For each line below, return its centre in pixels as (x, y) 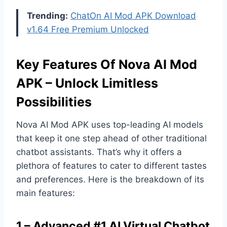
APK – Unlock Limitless (87, 83)
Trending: (47, 15)
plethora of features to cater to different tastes (111, 165)
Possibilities (54, 102)
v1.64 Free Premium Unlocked (88, 29)
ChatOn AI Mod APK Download (133, 15)
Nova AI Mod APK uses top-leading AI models (110, 124)
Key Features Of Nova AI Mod (107, 65)
